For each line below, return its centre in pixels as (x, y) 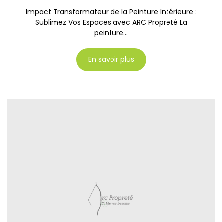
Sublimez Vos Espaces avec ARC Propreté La (111, 22)
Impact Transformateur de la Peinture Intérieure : (111, 12)
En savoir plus (111, 59)
